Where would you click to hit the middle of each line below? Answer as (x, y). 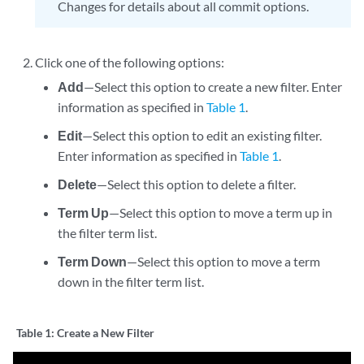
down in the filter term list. (130, 282)
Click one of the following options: (130, 62)
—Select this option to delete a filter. (196, 184)
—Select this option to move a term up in (220, 212)
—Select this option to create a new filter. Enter (212, 87)
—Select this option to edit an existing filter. (201, 135)
